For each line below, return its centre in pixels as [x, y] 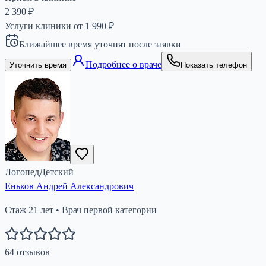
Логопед [22, 172]
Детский [56, 172]
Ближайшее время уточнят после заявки [100, 44]
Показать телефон [214, 65]
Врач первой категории [109, 210]
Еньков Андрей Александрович [69, 186]
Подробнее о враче [123, 64]
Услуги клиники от [45, 26]
